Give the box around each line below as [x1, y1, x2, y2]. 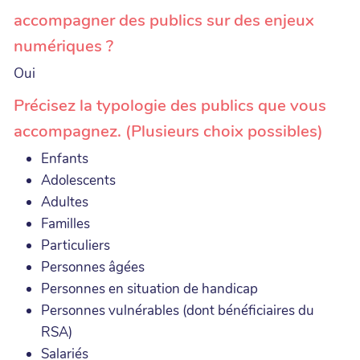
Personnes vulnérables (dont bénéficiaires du [41, 301, 314, 320]
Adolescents [41, 170, 116, 190]
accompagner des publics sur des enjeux [14, 8, 314, 31]
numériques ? [14, 34, 113, 57]
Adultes [41, 192, 88, 211]
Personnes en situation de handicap [41, 279, 258, 298]
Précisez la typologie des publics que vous [14, 93, 326, 117]
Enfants [41, 149, 88, 168]
